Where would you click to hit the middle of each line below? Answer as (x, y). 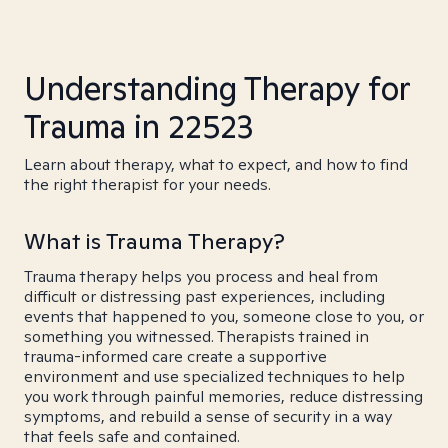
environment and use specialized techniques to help (214, 376)
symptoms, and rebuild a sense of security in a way (208, 416)
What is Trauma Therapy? (154, 241)
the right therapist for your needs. (147, 184)
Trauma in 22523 (139, 126)
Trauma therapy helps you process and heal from (201, 276)
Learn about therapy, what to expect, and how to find (216, 164)
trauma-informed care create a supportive (175, 356)
